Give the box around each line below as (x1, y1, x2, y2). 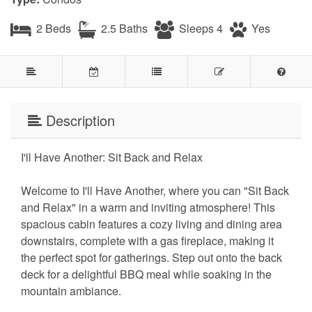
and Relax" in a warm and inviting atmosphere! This (21, 198, 275, 215)
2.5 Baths (98, 19, 148, 36)
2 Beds (33, 19, 71, 36)
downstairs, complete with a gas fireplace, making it (21, 232, 274, 249)
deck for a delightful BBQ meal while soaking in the (21, 265, 272, 282)
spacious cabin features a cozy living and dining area (21, 215, 282, 232)
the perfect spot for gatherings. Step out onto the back (21, 249, 282, 265)
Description (42, 109, 115, 130)
